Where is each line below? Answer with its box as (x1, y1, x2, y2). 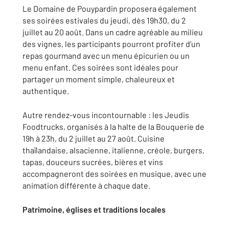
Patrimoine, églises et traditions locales (22, 204, 166, 214)
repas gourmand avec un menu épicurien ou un (22, 51, 190, 60)
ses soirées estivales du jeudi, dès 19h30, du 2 (22, 15, 186, 25)
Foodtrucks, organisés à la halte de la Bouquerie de (22, 122, 204, 131)
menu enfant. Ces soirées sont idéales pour (22, 62, 178, 72)
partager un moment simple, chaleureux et (22, 74, 175, 84)
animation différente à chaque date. (22, 180, 150, 190)
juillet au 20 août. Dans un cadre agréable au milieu (22, 27, 203, 37)
